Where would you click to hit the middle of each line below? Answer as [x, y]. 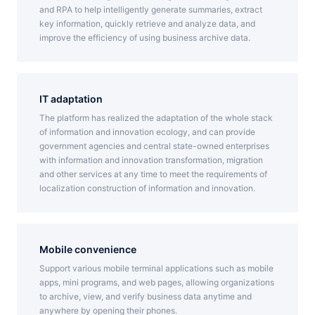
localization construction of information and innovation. [147, 188]
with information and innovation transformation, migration [151, 160]
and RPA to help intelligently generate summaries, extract [151, 9]
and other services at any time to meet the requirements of [153, 174]
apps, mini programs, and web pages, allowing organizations [157, 282]
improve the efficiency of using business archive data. [145, 38]
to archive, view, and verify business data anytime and [146, 296]
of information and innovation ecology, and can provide [147, 132]
